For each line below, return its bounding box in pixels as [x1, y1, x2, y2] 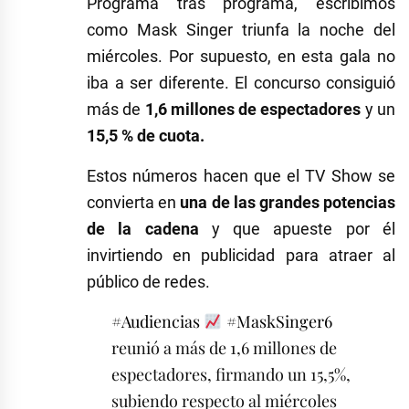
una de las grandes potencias [180, 192, 396, 212]
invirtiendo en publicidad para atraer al [87, 245, 395, 265]
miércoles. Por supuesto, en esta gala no [87, 46, 395, 66]
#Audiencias [111, 309, 200, 332]
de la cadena [87, 218, 199, 238]
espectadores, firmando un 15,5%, [111, 362, 351, 385]
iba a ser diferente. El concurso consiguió [87, 72, 395, 92]
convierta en [87, 192, 181, 212]
